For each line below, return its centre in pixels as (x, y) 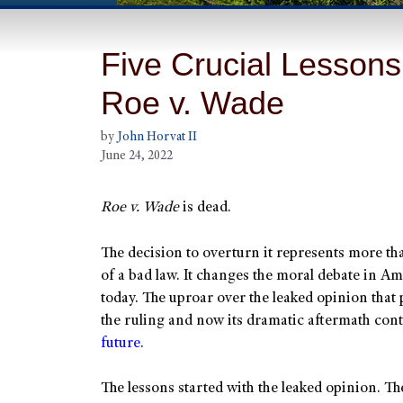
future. (122, 344)
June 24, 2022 (137, 157)
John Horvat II (157, 138)
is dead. (205, 209)
